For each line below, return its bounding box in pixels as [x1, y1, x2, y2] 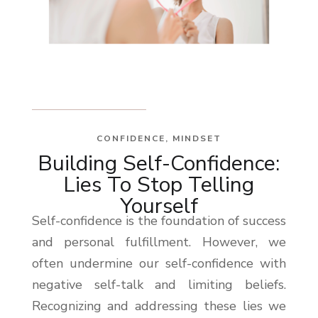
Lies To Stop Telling [63, 170, 255, 200]
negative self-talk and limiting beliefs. [31, 276, 287, 294]
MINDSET [172, 133, 221, 145]
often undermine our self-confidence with [31, 255, 287, 273]
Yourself [119, 192, 198, 221]
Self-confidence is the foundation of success [31, 212, 287, 230]
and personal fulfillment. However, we [31, 234, 287, 251]
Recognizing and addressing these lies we [31, 297, 287, 315]
